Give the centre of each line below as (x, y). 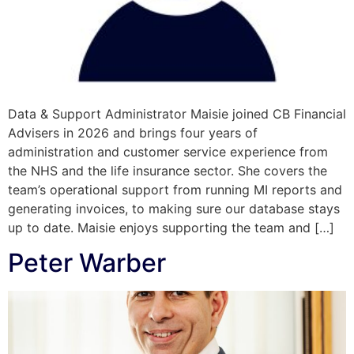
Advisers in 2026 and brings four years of (133, 133)
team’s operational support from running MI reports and (175, 190)
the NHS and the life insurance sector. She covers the (168, 171)
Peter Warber (87, 263)
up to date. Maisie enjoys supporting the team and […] (171, 228)
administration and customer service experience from (168, 152)
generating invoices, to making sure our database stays (174, 209)
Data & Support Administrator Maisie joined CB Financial (177, 114)
